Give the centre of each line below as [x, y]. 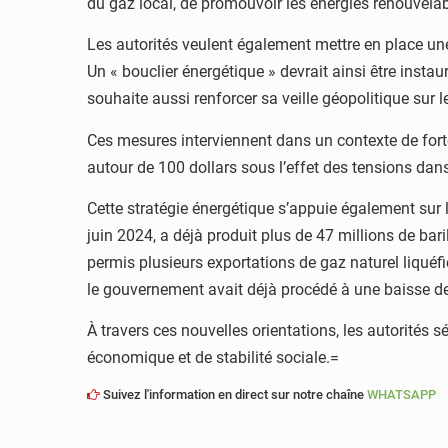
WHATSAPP [401, 394]
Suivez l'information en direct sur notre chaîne [233, 394]
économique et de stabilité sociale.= [213, 358]
